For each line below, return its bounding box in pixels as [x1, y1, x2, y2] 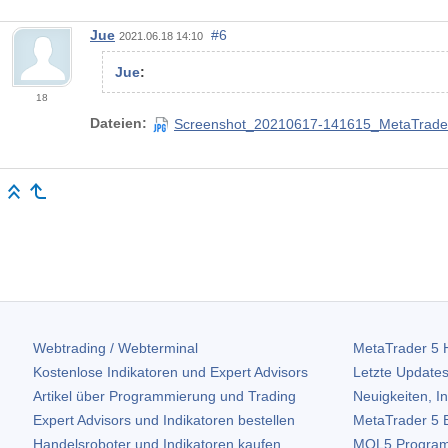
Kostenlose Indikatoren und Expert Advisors [33, 363, 308, 380]
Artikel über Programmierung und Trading [33, 387, 296, 404]
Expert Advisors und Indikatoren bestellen [33, 411, 295, 428]
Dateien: [90, 115, 147, 132]
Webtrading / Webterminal [33, 339, 198, 356]
